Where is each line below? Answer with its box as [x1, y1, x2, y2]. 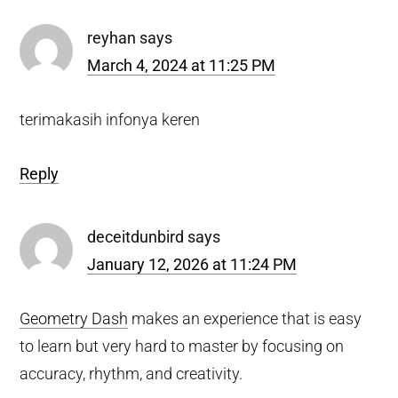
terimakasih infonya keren [20, 109, 201, 129]
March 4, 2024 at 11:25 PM [87, 55, 276, 75]
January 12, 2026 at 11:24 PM [87, 254, 298, 274]
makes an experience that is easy [128, 308, 362, 328]
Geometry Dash [20, 308, 129, 328]
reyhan [87, 28, 137, 47]
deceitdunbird [87, 227, 185, 246]
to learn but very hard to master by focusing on [20, 336, 345, 355]
